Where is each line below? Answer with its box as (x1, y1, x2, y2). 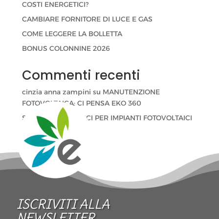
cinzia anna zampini (22, 88, 91, 97)
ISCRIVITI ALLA (17, 196, 109, 212)
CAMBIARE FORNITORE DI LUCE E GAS (22, 15, 153, 24)
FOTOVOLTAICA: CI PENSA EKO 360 (22, 99, 141, 108)
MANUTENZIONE (102, 88, 160, 97)
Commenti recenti (22, 66, 140, 85)
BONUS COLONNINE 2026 (22, 44, 110, 53)
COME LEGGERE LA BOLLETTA (22, 29, 122, 39)
